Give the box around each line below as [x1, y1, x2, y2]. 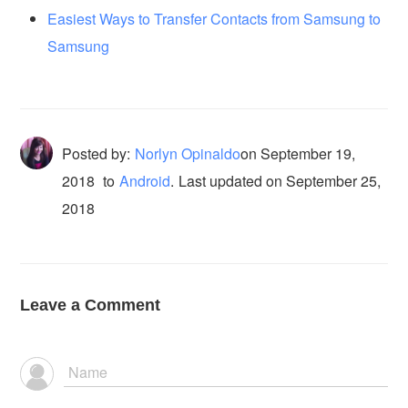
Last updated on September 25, [178, 169, 382, 191]
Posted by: [62, 142, 131, 164]
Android [119, 169, 171, 191]
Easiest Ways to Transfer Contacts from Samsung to [47, 7, 382, 29]
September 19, [260, 142, 356, 164]
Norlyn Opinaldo [135, 142, 241, 164]
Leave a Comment [20, 295, 161, 314]
